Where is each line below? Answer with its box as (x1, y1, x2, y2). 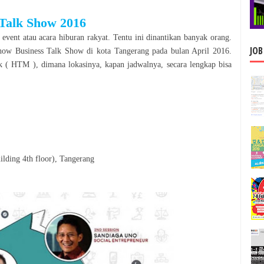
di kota (83, 46, 114, 55)
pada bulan (148, 46, 192, 55)
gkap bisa (199, 60, 232, 69)
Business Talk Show (15, 46, 84, 55)
